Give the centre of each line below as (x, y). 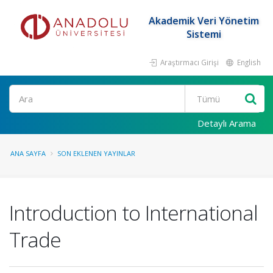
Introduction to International (133, 213)
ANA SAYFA (28, 153)
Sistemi (204, 34)
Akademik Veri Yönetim (204, 21)
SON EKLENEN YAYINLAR (96, 153)
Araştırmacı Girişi (189, 62)
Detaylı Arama (227, 123)
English (248, 62)
